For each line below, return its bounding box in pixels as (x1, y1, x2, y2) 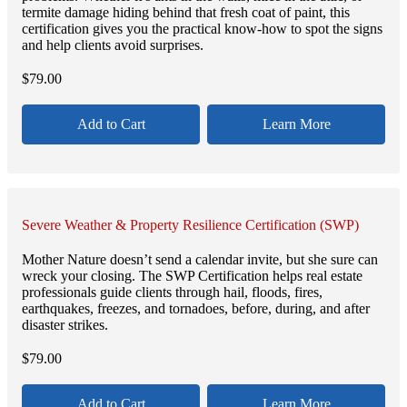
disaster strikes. (22, 316, 108, 333)
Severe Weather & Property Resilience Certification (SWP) (22, 217, 359, 233)
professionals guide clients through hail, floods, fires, (22, 283, 323, 300)
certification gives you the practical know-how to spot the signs (22, 21, 382, 37)
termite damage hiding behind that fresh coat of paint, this (22, 5, 350, 21)
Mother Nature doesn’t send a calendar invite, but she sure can (22, 251, 378, 267)
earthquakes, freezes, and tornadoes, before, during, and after (22, 300, 370, 316)
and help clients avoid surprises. (22, 37, 203, 54)
